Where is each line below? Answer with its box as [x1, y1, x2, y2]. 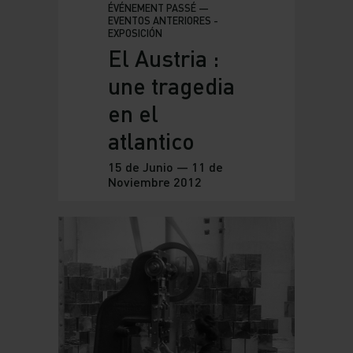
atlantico [107, 127, 195, 155]
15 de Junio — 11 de [107, 159, 223, 175]
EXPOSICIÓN [107, 27, 162, 40]
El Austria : [107, 44, 219, 72]
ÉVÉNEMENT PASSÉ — [107, 2, 209, 15]
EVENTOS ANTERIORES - [107, 14, 218, 28]
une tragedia [107, 72, 235, 100]
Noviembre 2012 [107, 174, 202, 190]
